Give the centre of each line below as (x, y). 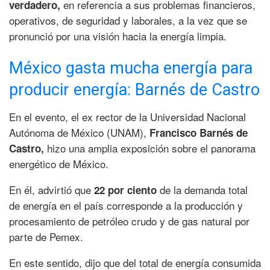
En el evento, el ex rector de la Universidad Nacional (127, 116)
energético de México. (59, 163)
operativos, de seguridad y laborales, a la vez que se (128, 20)
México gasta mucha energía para (131, 68)
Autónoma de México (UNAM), (79, 132)
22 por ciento (127, 190)
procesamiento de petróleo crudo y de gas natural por (129, 221)
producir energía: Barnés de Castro (134, 90)
